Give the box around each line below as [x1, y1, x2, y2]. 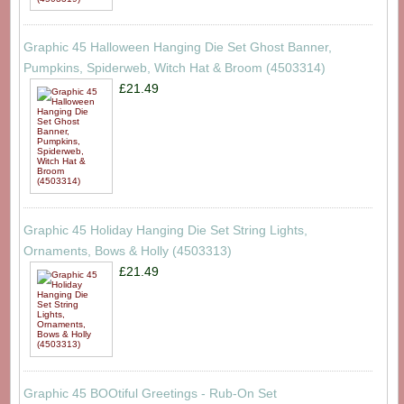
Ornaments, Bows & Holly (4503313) [23, 243, 232, 259]
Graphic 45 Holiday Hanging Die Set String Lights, [23, 223, 308, 238]
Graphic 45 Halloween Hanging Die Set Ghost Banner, [23, 40, 332, 55]
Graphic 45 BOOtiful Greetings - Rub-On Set [23, 385, 277, 400]
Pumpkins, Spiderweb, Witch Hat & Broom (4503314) [23, 60, 326, 76]
